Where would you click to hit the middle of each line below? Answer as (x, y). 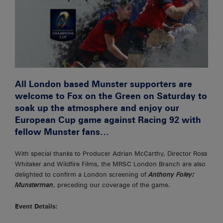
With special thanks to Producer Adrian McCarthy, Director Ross (111, 154)
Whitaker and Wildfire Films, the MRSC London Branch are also (110, 164)
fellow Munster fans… (62, 132)
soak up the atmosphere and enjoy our (97, 108)
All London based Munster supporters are (104, 84)
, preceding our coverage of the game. (112, 185)
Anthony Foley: (171, 175)
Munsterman (34, 185)
